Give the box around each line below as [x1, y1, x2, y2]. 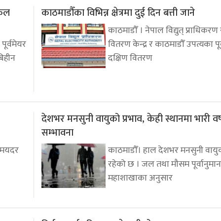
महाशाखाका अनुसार [108, 171, 173, 186]
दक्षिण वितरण [108, 51, 152, 66]
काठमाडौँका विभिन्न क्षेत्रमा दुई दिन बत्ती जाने [41, 4, 195, 22]
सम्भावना [41, 124, 74, 142]
